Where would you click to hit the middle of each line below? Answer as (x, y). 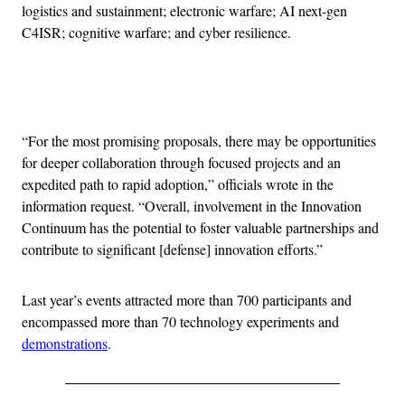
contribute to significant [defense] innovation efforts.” (172, 249)
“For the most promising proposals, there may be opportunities (199, 140)
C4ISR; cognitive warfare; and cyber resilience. (159, 32)
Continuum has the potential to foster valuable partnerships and (200, 227)
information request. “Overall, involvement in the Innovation (192, 205)
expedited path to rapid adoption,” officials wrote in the (178, 184)
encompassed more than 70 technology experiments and (180, 321)
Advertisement (242, 95)
